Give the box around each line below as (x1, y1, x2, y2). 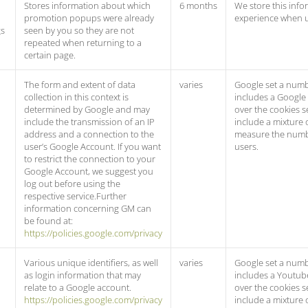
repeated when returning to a (24, 36, 142, 49)
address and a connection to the (24, 128, 154, 140)
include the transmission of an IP (24, 115, 155, 128)
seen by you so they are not (24, 24, 134, 36)
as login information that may (24, 269, 141, 281)
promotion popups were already (24, 12, 154, 24)
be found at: (24, 214, 73, 227)
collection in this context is (24, 91, 129, 103)
